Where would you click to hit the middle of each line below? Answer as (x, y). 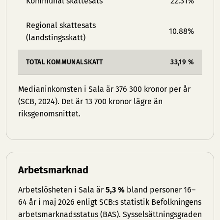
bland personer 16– (160, 190)
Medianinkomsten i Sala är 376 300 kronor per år (104, 89)
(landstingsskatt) (56, 38)
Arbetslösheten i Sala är (62, 190)
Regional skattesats (61, 25)
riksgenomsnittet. (49, 114)
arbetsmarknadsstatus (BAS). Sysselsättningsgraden (110, 214)
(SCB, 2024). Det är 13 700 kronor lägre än (90, 101)
